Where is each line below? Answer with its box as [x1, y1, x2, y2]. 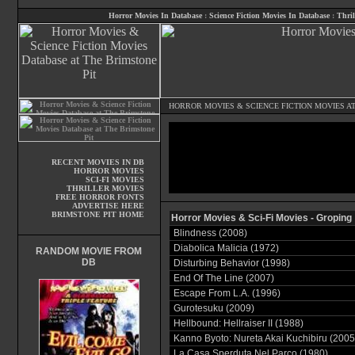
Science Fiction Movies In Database [209, 11, 330, 20]
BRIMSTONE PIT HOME [51, 210, 144, 219]
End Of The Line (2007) [173, 273, 274, 284]
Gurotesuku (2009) [173, 303, 254, 314]
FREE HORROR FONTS [55, 193, 144, 201]
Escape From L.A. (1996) [173, 288, 281, 299]
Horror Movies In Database [109, 11, 202, 20]
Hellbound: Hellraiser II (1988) [173, 318, 303, 329]
